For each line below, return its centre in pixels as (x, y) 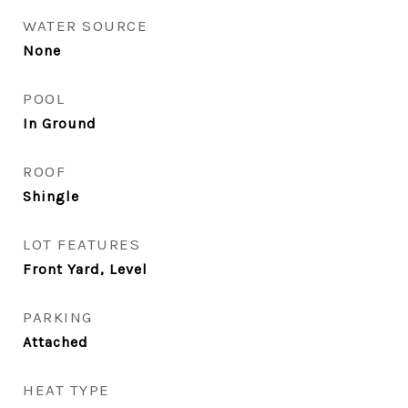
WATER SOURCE (85, 25)
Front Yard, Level (85, 269)
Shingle (51, 196)
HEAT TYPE (66, 390)
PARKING (58, 317)
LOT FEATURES (82, 244)
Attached (56, 342)
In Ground (60, 123)
